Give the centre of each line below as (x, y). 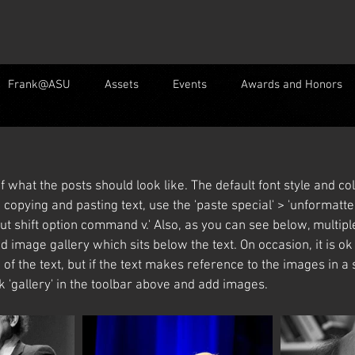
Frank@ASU (39, 85)
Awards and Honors (291, 85)
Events (189, 85)
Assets (121, 85)
